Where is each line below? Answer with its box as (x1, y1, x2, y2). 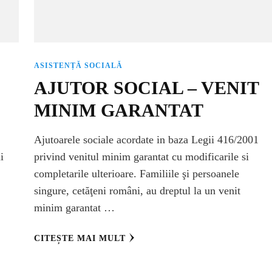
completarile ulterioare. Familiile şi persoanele (33, 167, 239, 180)
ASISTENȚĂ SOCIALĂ (33, 61, 123, 70)
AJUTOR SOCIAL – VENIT (33, 77, 259, 98)
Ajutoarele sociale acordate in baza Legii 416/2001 (33, 133, 259, 146)
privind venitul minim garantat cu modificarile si (33, 150, 249, 163)
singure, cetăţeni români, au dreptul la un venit (33, 184, 240, 197)
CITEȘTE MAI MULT (33, 233, 126, 243)
